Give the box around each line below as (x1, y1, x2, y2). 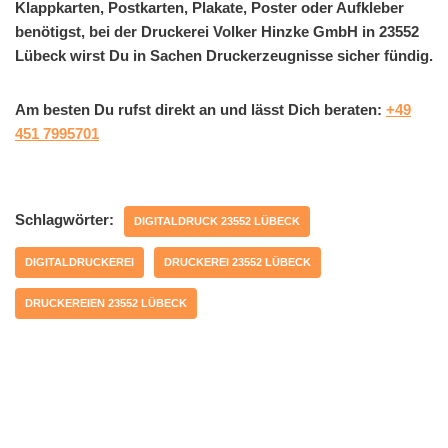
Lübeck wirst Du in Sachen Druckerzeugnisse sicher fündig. (15, 46, 433, 64)
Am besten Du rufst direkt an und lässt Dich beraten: (15, 100, 386, 118)
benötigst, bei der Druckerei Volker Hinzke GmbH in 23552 (15, 22, 419, 40)
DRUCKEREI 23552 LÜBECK (164, 255, 311, 268)
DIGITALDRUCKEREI (25, 255, 134, 268)
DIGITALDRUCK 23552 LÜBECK (134, 214, 300, 227)
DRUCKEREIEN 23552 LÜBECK (25, 296, 187, 309)
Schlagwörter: (15, 210, 114, 228)
